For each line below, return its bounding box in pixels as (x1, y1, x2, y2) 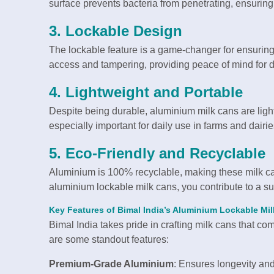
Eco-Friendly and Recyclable (65, 144, 265, 161)
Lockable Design (65, 22, 182, 39)
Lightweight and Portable (65, 83, 243, 100)
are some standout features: (49, 234, 169, 245)
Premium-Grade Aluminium (49, 258, 174, 269)
